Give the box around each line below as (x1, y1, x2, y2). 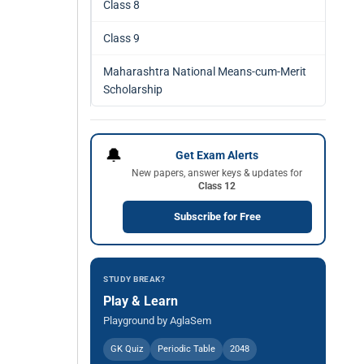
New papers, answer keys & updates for (132, 167, 302, 179)
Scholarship (103, 83, 162, 96)
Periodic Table (158, 344, 215, 354)
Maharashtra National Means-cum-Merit (103, 65, 306, 78)
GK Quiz (110, 344, 143, 354)
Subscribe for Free (173, 210, 261, 223)
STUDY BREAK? (103, 275, 165, 284)
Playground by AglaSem (103, 314, 211, 327)
